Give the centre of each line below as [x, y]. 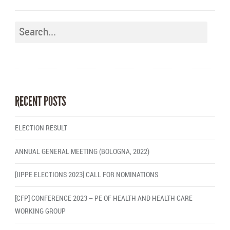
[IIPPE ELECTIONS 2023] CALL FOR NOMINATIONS [86, 175]
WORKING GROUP [40, 211]
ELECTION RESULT [41, 128]
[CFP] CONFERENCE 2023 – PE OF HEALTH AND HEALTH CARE [103, 198]
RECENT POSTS [40, 101]
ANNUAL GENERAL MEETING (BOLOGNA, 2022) [82, 151]
